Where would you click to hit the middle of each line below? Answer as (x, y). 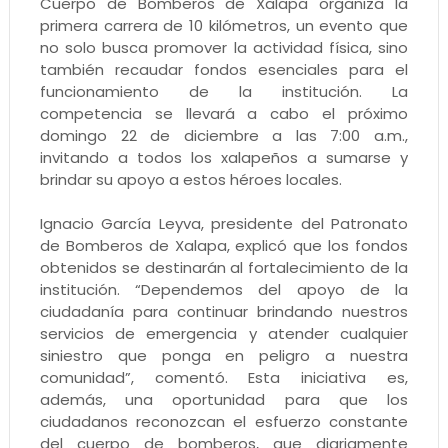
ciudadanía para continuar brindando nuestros (224, 311)
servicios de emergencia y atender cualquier (224, 333)
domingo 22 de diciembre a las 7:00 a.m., (224, 135)
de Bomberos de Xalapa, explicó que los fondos (224, 245)
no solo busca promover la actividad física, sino (224, 47)
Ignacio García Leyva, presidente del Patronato (224, 223)
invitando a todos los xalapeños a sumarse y (224, 157)
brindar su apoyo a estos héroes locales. (190, 179)
